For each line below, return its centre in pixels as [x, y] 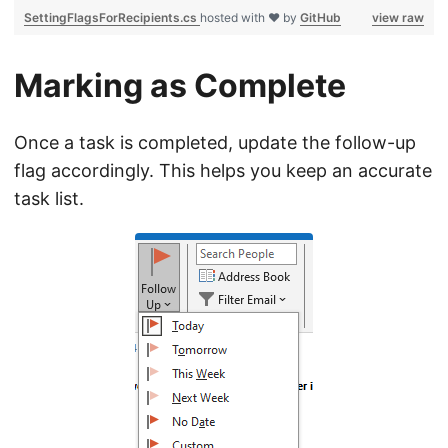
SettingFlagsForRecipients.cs [112, 17]
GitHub [320, 17]
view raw [398, 17]
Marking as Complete [180, 85]
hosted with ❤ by [250, 17]
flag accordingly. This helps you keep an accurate [223, 170]
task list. [49, 198]
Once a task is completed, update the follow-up [215, 142]
